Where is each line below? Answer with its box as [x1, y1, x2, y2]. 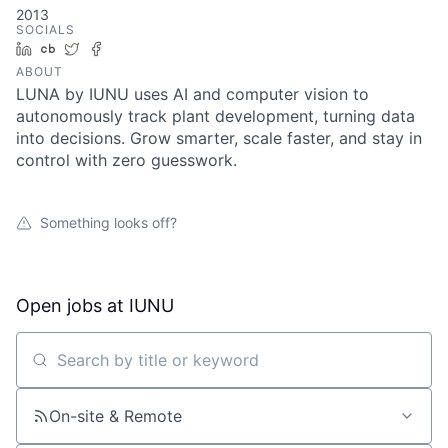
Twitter [87, 40, 132, 57]
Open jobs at [16, 295, 129, 316]
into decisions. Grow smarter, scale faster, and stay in [16, 128, 422, 148]
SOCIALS [16, 22, 75, 37]
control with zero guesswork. [16, 150, 237, 170]
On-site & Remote [49, 406, 182, 426]
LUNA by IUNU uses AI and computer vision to [16, 84, 369, 104]
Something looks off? [40, 214, 177, 231]
